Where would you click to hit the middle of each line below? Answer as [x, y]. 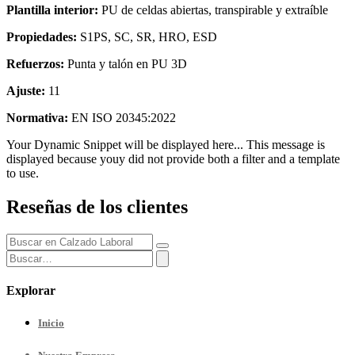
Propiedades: [42, 37]
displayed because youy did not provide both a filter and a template [173, 159]
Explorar [31, 291]
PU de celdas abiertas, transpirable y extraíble [213, 10]
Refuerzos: [35, 64]
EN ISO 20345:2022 [122, 118]
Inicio [51, 323]
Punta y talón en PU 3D [126, 64]
